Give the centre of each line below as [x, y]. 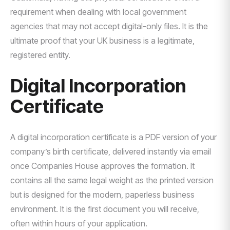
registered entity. [40, 55]
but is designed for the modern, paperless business [102, 195]
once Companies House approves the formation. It [102, 166]
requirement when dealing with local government [98, 12]
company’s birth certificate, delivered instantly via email [111, 151]
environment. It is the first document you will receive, [105, 209]
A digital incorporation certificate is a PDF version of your [113, 137]
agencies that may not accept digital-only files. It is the [109, 26]
